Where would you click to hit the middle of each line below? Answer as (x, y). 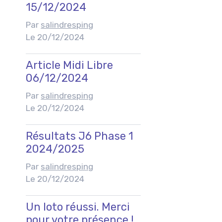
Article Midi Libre (70, 65)
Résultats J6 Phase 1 (80, 136)
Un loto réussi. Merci (78, 207)
